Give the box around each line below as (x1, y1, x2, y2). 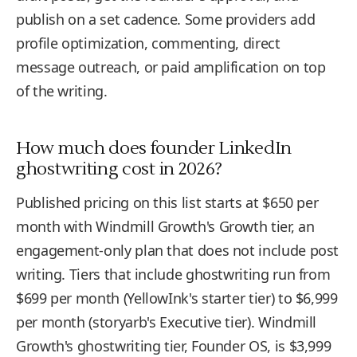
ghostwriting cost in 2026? (16, 158, 223, 180)
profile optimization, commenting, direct (16, 33, 280, 53)
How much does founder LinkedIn (16, 137, 292, 159)
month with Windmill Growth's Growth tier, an (16, 217, 315, 236)
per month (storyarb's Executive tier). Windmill (16, 312, 317, 331)
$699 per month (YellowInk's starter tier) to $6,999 (16, 288, 338, 308)
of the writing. (16, 81, 108, 100)
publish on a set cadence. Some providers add (16, 10, 316, 29)
